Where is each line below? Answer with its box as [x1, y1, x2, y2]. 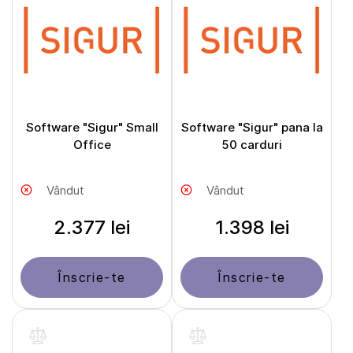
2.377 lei [54, 216, 130, 240]
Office [72, 137, 111, 153]
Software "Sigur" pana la [180, 120, 323, 136]
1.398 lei [214, 216, 289, 240]
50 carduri [221, 137, 282, 153]
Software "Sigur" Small [25, 120, 158, 136]
